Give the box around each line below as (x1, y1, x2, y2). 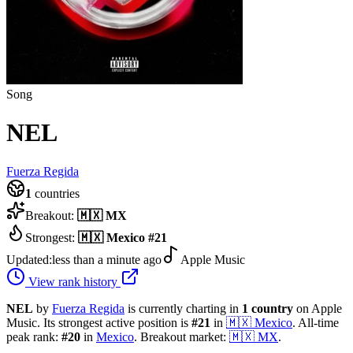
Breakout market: (137, 329, 229, 344)
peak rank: (6, 329, 61, 344)
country (251, 301, 293, 315)
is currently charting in (128, 301, 242, 315)
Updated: (6, 252, 52, 266)
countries (32, 186, 80, 200)
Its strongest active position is (40, 315, 191, 329)
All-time (295, 315, 339, 329)
